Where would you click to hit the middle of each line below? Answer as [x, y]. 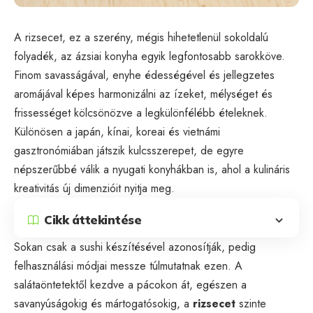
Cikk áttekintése [93, 220]
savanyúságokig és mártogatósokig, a [103, 303]
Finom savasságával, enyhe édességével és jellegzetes [144, 75]
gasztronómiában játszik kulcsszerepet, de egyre [129, 150]
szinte [251, 303]
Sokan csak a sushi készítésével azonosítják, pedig [135, 247]
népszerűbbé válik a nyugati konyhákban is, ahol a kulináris [152, 169]
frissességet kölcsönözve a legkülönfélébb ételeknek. [141, 112]
